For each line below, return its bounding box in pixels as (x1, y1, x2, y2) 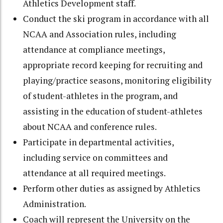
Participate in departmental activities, (23, 136, 174, 148)
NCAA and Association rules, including (23, 28, 177, 40)
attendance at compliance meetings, (23, 43, 165, 55)
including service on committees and (23, 151, 168, 163)
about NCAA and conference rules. (23, 120, 157, 132)
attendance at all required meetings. (23, 167, 166, 179)
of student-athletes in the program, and (23, 90, 178, 102)
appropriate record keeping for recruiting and (23, 59, 203, 71)
